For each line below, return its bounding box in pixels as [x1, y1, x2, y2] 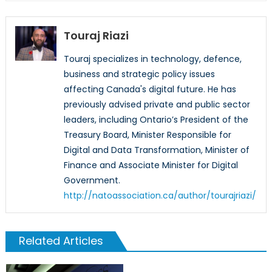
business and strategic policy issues [63, 67, 215, 80]
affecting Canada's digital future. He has [63, 83, 236, 95]
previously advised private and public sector [63, 98, 250, 110]
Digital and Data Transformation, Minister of [63, 143, 250, 156]
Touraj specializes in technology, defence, [63, 52, 242, 65]
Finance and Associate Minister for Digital [63, 158, 238, 171]
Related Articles [18, 233, 103, 248]
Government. [63, 174, 120, 186]
